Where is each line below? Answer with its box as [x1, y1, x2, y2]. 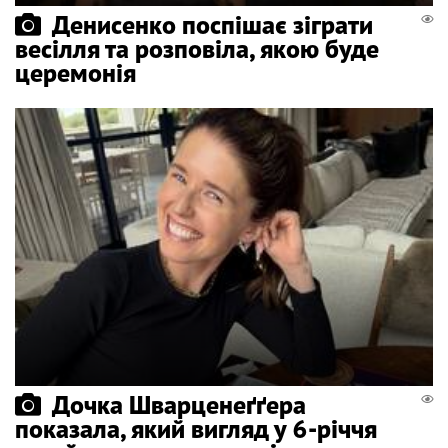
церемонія [15, 55, 136, 89]
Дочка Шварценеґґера [52, 388, 306, 422]
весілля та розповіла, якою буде [15, 31, 379, 65]
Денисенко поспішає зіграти [52, 7, 373, 41]
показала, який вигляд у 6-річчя [15, 412, 377, 446]
